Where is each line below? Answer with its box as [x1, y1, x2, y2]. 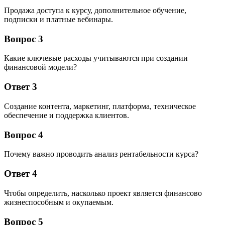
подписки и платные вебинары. [4, 15, 113, 24]
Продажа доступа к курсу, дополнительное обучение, [4, 6, 186, 15]
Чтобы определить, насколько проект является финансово [4, 188, 202, 197]
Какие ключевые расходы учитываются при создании [4, 54, 188, 63]
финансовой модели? [4, 63, 77, 72]
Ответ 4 [4, 168, 37, 179]
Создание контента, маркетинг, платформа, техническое [4, 101, 196, 110]
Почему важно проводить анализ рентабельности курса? [4, 150, 198, 159]
